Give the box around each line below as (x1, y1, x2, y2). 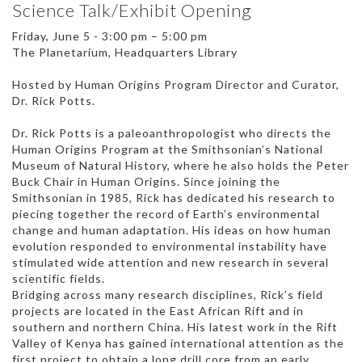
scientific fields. (12, 271, 105, 285)
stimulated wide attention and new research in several (12, 255, 329, 269)
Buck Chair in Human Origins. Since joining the (12, 174, 280, 188)
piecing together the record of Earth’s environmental (12, 206, 320, 221)
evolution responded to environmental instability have (12, 238, 327, 253)
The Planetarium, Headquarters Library (12, 44, 238, 59)
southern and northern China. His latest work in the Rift (12, 319, 338, 334)
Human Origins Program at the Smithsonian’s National (12, 141, 323, 156)
